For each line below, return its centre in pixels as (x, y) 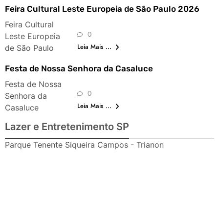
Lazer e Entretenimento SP (67, 126)
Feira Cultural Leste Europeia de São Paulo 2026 (102, 9)
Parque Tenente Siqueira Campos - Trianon (84, 144)
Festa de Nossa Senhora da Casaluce (79, 68)
